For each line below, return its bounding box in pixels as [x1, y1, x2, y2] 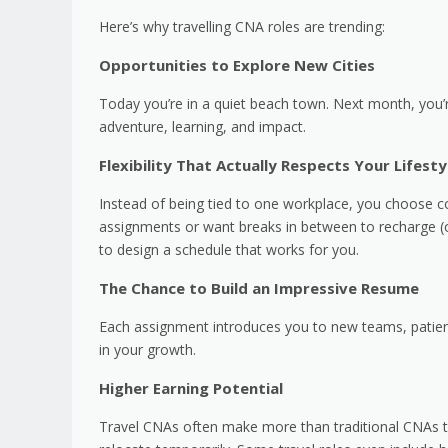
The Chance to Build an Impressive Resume [99, 278, 419, 299]
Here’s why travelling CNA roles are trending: [99, 17, 385, 37]
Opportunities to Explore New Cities [99, 55, 375, 76]
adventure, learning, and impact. [99, 117, 310, 137]
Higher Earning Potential [99, 378, 283, 399]
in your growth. [99, 340, 196, 360]
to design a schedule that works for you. [99, 240, 359, 260]
